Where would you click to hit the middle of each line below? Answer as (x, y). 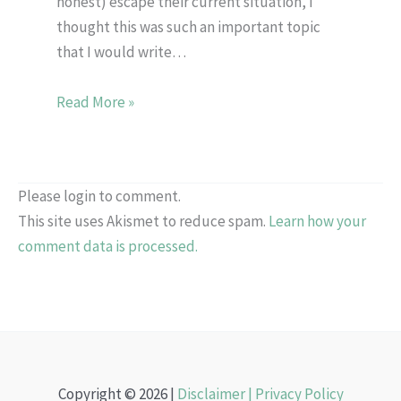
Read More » (95, 102)
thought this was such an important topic (188, 27)
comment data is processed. (108, 247)
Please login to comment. (99, 196)
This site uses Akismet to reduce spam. (143, 222)
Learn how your (317, 222)
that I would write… (121, 52)
